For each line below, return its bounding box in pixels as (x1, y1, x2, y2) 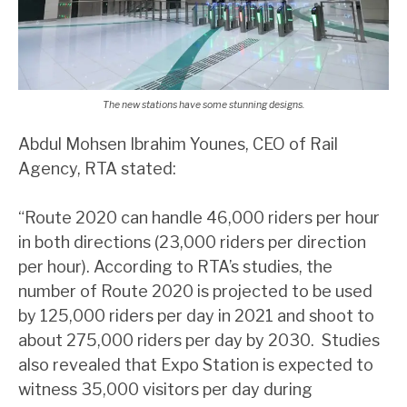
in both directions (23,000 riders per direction (18, 233, 366, 253)
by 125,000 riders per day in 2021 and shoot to (18, 306, 374, 326)
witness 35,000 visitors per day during (18, 380, 313, 400)
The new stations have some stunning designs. (103, 98, 304, 111)
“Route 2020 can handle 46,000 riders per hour (18, 208, 380, 228)
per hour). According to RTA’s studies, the (18, 257, 333, 277)
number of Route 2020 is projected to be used (18, 282, 372, 302)
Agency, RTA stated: (18, 159, 176, 179)
